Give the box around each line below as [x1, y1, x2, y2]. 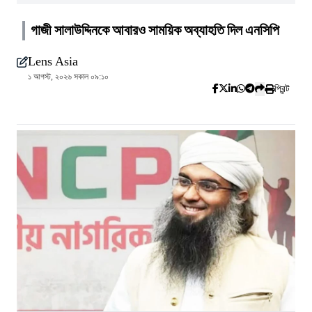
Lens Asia [28, 54, 78, 68]
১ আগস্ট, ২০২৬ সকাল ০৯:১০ [28, 72, 109, 81]
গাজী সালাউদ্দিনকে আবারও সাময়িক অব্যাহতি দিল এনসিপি [31, 22, 279, 38]
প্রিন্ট [274, 84, 290, 94]
